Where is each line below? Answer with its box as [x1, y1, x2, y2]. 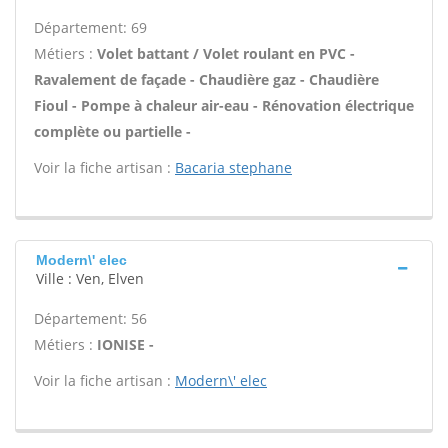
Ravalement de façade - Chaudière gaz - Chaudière [34, 70, 379, 89]
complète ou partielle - [34, 122, 191, 141]
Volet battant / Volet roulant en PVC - [97, 44, 355, 63]
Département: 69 [34, 18, 147, 37]
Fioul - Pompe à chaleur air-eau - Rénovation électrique [34, 96, 414, 115]
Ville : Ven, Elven [36, 269, 144, 288]
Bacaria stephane [175, 158, 292, 177]
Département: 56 [34, 309, 147, 328]
